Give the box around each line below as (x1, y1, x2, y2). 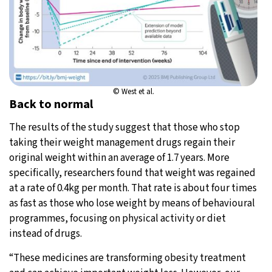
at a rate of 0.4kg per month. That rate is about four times (9, 180, 257, 195)
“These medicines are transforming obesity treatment (9, 250, 246, 265)
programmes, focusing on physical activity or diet (9, 211, 226, 226)
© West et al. (112, 86, 154, 97)
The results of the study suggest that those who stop (9, 120, 240, 135)
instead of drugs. (9, 226, 82, 241)
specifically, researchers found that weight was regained (9, 165, 256, 180)
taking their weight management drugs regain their (9, 135, 235, 150)
